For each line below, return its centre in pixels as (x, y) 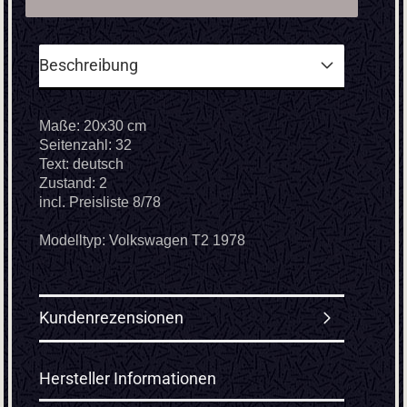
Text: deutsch (81, 164)
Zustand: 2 (73, 183)
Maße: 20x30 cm (93, 126)
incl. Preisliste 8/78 (100, 202)
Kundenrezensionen (111, 318)
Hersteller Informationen (128, 378)
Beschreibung (89, 65)
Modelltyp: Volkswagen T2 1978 (142, 240)
